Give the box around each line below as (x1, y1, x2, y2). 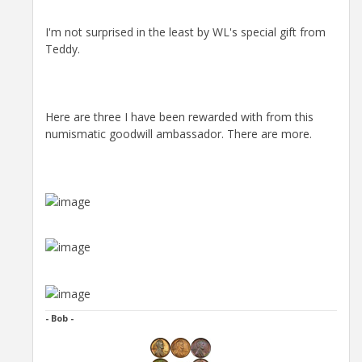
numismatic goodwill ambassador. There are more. (45, 126, 312, 142)
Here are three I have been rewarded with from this (45, 109, 314, 125)
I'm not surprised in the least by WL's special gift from (45, 24, 326, 40)
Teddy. (45, 41, 80, 57)
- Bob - (45, 312, 74, 325)
